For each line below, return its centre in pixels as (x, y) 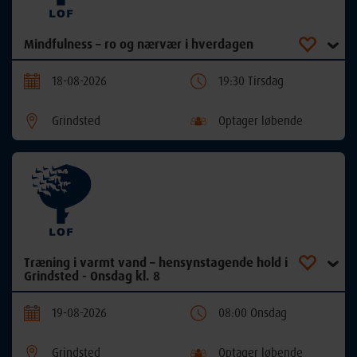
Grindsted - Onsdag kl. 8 (92, 276)
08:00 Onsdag (253, 313)
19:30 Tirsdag (251, 81)
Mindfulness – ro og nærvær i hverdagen (139, 44)
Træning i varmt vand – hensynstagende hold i (156, 263)
